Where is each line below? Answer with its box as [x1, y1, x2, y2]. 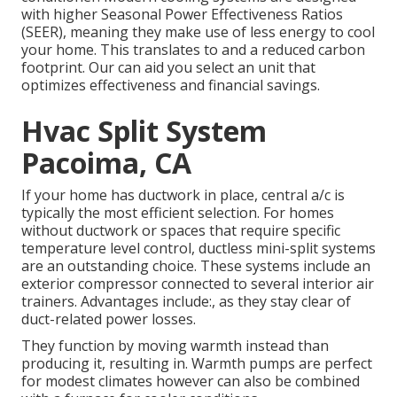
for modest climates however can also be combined [21, 371, 360, 392]
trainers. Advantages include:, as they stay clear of [21, 292, 351, 312]
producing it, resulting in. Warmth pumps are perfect [21, 354, 372, 374]
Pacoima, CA [21, 144, 191, 183]
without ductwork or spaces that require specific [21, 221, 340, 241]
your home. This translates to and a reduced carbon [21, 40, 365, 60]
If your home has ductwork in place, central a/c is [21, 185, 345, 206]
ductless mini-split [198, 238, 318, 259]
